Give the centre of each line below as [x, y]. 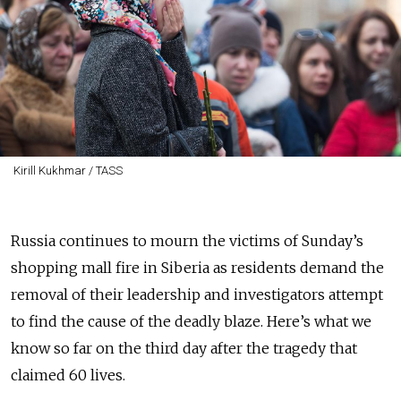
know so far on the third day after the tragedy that [184, 348]
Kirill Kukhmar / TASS [68, 171]
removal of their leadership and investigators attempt [197, 294]
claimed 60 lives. [68, 375]
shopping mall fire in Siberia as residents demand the [197, 268]
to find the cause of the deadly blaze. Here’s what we [191, 321]
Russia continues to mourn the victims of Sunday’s [187, 241]
